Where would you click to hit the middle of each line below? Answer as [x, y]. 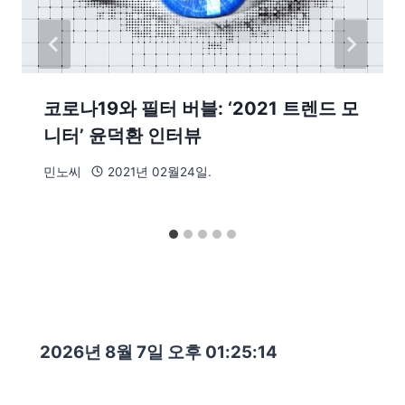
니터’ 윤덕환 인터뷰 [122, 136]
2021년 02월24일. [159, 171]
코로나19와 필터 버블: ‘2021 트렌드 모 [201, 109]
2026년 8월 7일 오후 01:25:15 [158, 353]
